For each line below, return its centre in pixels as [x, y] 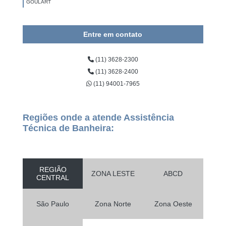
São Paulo [53, 204]
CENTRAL [53, 178]
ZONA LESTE [113, 174]
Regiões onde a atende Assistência [98, 118]
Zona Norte [113, 204]
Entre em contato [113, 35]
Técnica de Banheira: [68, 128]
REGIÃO [53, 170]
